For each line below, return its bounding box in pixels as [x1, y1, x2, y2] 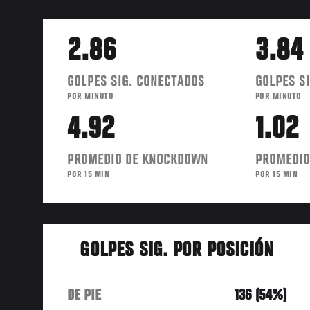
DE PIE [67, 286, 101, 304]
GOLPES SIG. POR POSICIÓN [80, 239, 274, 262]
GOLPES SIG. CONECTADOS [67, 73, 205, 90]
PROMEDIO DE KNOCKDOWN [67, 151, 208, 168]
